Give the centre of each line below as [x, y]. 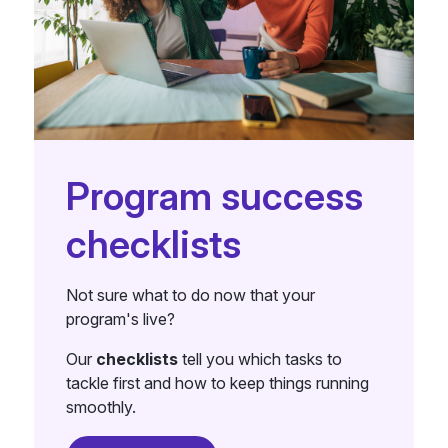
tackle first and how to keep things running [217, 382]
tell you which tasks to [259, 358]
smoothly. [100, 406]
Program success [214, 195]
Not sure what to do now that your [190, 294]
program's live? [120, 318]
